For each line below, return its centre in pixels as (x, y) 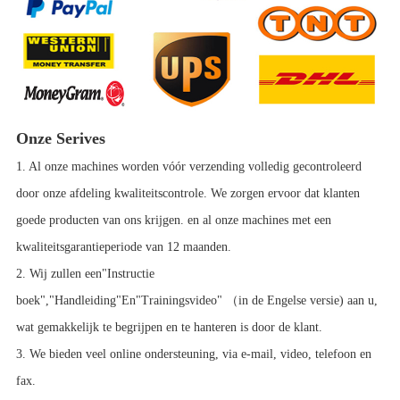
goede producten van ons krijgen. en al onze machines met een (173, 221)
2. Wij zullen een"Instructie (85, 274)
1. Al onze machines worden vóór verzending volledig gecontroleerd (188, 167)
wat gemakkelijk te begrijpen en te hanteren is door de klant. (169, 328)
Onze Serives (60, 139)
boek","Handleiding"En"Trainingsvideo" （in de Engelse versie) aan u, (196, 301)
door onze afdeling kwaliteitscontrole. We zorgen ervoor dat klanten (187, 194)
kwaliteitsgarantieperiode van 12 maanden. (125, 247)
